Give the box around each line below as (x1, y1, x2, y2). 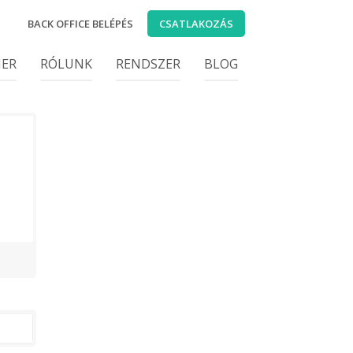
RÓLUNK (40, 55, 92, 72)
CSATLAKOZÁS (159, 17, 233, 31)
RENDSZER (116, 55, 180, 72)
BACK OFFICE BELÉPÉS (28, 17, 133, 31)
